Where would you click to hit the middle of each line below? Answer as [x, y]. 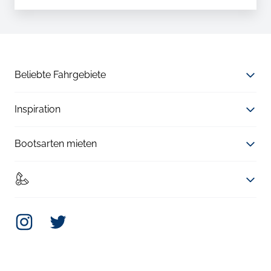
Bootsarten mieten [56, 144]
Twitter [63, 218]
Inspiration [38, 109]
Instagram [37, 218]
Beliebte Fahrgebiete [60, 75]
